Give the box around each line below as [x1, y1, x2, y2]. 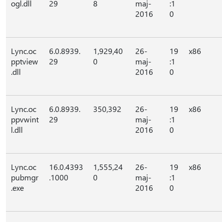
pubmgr [11, 172, 39, 182]
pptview [11, 56, 38, 66]
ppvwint [11, 114, 39, 124]
